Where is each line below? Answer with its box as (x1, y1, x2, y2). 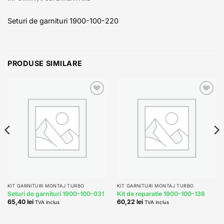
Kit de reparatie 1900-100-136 (116, 190, 205, 198)
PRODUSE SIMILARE (7, 58, 82, 67)
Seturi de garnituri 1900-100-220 (7, 16, 118, 25)
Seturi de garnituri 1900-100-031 (7, 190, 104, 198)
